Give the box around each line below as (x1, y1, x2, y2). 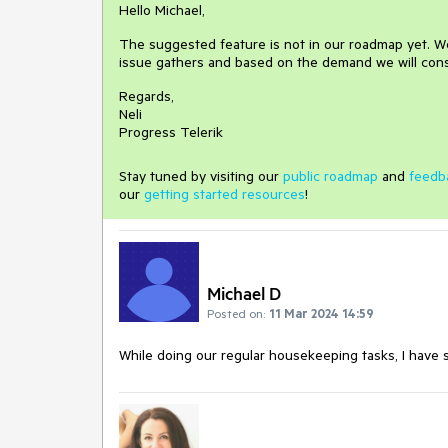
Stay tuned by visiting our (119, 167, 283, 185)
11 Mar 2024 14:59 (269, 305, 374, 322)
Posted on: (207, 305, 265, 322)
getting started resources (144, 185, 305, 203)
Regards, (119, 87, 178, 105)
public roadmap (283, 167, 378, 185)
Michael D (207, 282, 281, 305)
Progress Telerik (119, 123, 223, 141)
